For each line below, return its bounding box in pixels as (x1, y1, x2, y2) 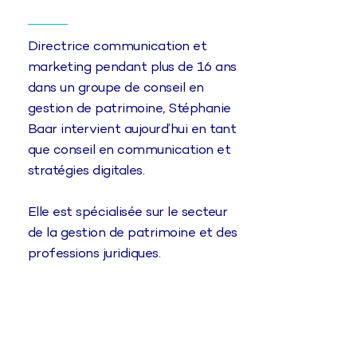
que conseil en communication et (27, 143, 231, 159)
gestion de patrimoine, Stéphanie (27, 102, 231, 117)
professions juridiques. (27, 247, 161, 262)
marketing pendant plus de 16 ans (27, 61, 237, 76)
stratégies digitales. (27, 164, 145, 179)
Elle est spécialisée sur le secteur (27, 206, 228, 221)
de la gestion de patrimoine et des (27, 226, 237, 241)
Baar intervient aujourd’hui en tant (27, 123, 237, 138)
